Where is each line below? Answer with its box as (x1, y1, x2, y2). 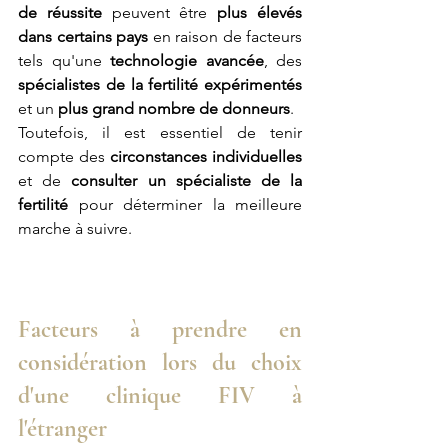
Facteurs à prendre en (18, 315, 302, 345)
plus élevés (217, 3, 303, 23)
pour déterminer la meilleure (68, 195, 302, 215)
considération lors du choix (18, 348, 302, 378)
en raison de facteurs (148, 27, 302, 47)
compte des (18, 147, 110, 167)
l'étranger (18, 414, 107, 444)
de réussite (18, 3, 102, 23)
